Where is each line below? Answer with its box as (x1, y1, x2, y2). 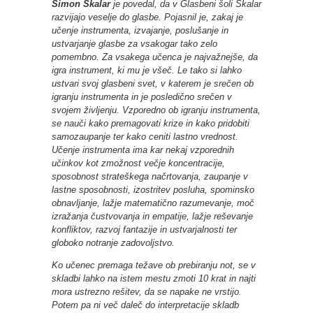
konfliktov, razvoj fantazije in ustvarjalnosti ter (52, 224, 237, 235)
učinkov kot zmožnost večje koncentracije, (52, 157, 225, 168)
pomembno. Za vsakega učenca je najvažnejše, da (52, 51, 258, 62)
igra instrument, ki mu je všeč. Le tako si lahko (52, 64, 242, 75)
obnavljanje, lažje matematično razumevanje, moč (52, 197, 254, 208)
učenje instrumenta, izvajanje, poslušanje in (52, 24, 228, 36)
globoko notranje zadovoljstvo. (52, 237, 175, 248)
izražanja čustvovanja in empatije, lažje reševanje (52, 210, 253, 221)
